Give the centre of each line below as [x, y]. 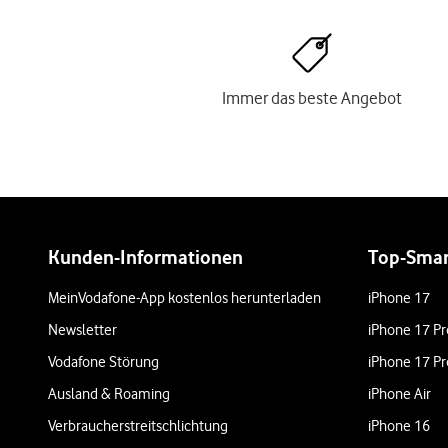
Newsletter [82, 330]
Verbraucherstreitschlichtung [138, 426]
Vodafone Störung [103, 362]
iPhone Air [399, 394]
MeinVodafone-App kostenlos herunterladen [184, 298]
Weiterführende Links [176, 216]
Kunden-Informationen [145, 257]
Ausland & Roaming [109, 394]
